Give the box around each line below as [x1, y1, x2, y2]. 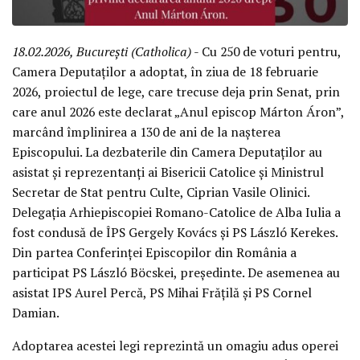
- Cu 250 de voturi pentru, [191, 42, 341, 60]
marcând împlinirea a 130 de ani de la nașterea [12, 122, 280, 141]
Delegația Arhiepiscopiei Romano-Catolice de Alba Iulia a [12, 202, 341, 221]
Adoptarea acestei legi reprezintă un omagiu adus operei [12, 336, 338, 354]
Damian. [12, 303, 59, 321]
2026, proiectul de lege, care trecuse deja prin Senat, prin [12, 82, 340, 100]
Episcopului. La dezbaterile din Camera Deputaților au [12, 142, 322, 161]
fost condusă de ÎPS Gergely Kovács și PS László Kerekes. [12, 223, 337, 241]
